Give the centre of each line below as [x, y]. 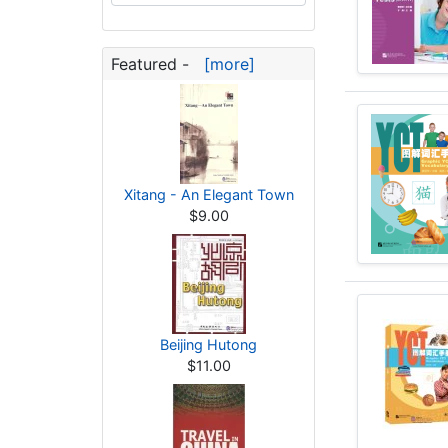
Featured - [152, 64]
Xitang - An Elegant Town [208, 194]
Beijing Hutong [208, 344]
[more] [224, 64]
